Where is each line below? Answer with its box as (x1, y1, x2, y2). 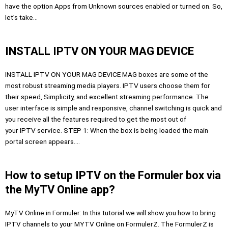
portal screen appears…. (5, 137, 80, 146)
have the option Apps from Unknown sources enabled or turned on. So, (5, 2, 222, 10)
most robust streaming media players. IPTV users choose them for (5, 81, 210, 90)
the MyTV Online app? (5, 183, 115, 196)
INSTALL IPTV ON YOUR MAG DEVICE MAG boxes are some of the (5, 70, 208, 78)
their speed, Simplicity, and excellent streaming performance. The (5, 92, 209, 101)
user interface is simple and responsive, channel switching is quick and (5, 103, 222, 112)
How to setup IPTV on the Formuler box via (5, 168, 221, 182)
